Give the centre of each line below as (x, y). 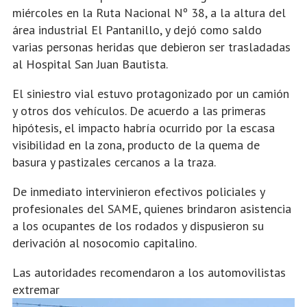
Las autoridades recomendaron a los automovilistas (149, 272)
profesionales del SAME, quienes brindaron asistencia (152, 209)
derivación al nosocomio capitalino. (105, 243)
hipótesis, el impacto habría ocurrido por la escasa (144, 128)
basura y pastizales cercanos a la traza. (114, 162)
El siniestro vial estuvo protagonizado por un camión (151, 94)
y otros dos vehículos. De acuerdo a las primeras (139, 111)
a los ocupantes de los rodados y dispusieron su (138, 226)
